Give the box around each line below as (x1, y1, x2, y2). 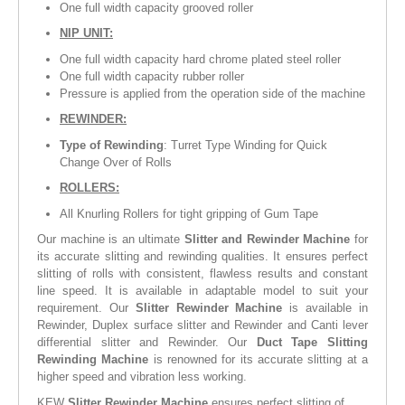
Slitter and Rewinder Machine (184, 232, 351, 247)
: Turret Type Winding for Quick (164, 137, 327, 152)
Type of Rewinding (60, 137, 164, 152)
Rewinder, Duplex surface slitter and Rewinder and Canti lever (37, 318, 368, 333)
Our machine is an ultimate (37, 232, 184, 247)
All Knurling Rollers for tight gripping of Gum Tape (60, 206, 318, 221)
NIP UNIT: (60, 26, 113, 41)
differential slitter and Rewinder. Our (37, 335, 257, 350)
